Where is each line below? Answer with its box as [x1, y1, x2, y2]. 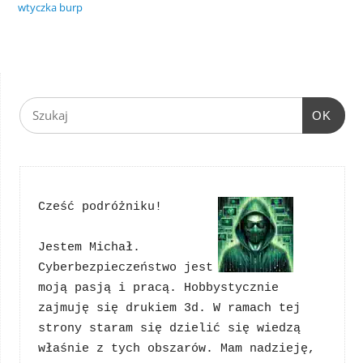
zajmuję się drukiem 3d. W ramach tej [38, 301, 301, 316]
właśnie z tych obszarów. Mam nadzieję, [38, 342, 315, 357]
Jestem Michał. [38, 241, 140, 255]
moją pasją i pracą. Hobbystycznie [38, 281, 279, 296]
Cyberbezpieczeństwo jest [38, 261, 213, 275]
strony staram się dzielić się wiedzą [38, 322, 301, 336]
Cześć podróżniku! [38, 200, 162, 215]
